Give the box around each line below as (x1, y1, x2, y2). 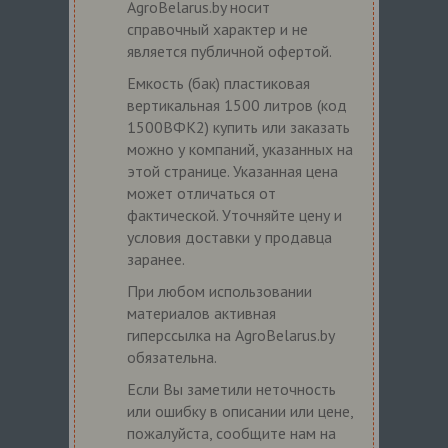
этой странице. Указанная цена (127, 160, 338, 181)
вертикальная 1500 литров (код (127, 94, 347, 115)
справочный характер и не (127, 18, 308, 39)
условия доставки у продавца (127, 226, 332, 247)
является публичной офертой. (127, 40, 332, 61)
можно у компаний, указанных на (127, 138, 353, 159)
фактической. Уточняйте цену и (127, 204, 342, 225)
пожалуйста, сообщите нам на (127, 422, 336, 443)
